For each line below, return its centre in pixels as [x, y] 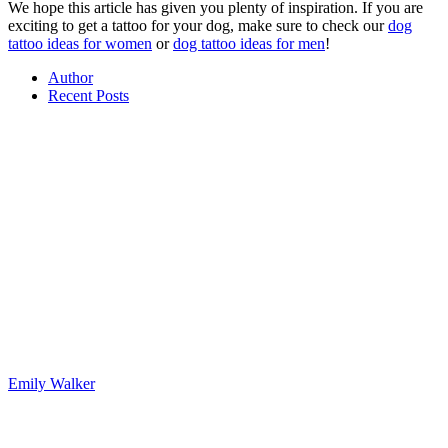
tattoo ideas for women [80, 44]
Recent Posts [88, 96]
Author [70, 78]
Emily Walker [51, 384]
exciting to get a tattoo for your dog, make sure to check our [198, 26]
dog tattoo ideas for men [249, 44]
